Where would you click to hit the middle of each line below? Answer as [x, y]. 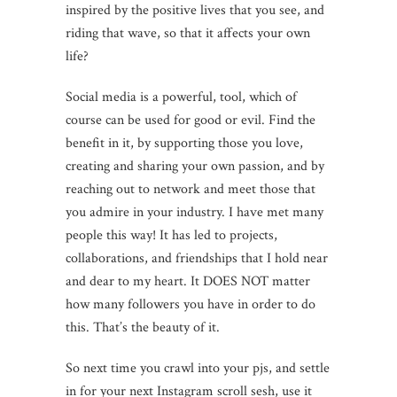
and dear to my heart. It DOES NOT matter [188, 281]
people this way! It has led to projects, [171, 235]
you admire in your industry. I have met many [195, 212]
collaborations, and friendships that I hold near [197, 258]
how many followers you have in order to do [191, 304]
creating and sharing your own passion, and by [195, 166]
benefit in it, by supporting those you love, [184, 143]
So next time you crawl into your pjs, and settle [198, 368]
